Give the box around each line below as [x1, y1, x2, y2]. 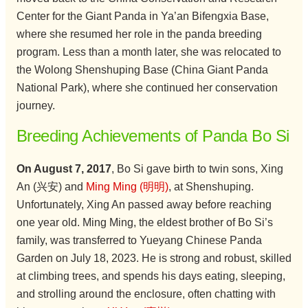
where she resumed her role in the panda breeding [16, 27, 262, 40]
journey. [16, 99, 55, 111]
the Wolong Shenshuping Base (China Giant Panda [16, 63, 268, 76]
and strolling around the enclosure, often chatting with [16, 288, 276, 300]
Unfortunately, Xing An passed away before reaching [16, 199, 272, 211]
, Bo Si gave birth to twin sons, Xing [111, 163, 283, 175]
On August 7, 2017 [16, 163, 111, 175]
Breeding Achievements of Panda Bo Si [16, 126, 289, 146]
